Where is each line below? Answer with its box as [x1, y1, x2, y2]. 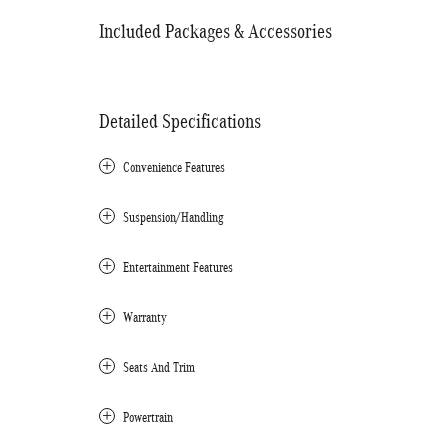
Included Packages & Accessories [99, 20, 332, 42]
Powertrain [123, 410, 173, 425]
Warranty [123, 310, 167, 325]
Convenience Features [123, 160, 225, 175]
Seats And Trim [123, 360, 195, 375]
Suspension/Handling [123, 210, 224, 225]
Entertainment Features [123, 260, 233, 275]
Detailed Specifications [99, 110, 261, 132]
